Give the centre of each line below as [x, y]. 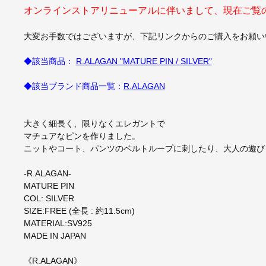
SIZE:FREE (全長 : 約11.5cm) [79, 210]
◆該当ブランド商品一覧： [73, 86]
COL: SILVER [53, 198]
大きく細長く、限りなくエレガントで [94, 123]
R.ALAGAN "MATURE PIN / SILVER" [144, 61]
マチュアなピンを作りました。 [82, 136]
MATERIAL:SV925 [58, 223]
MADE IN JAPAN [55, 235]
